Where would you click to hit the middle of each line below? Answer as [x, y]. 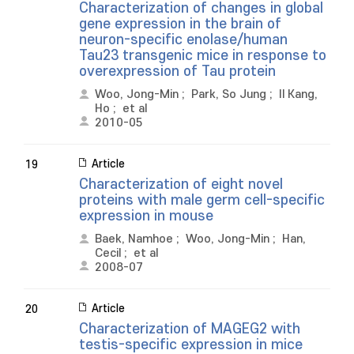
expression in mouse [146, 216]
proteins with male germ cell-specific [202, 200]
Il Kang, [298, 94]
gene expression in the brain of [180, 24]
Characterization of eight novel [181, 185]
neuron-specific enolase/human [183, 40]
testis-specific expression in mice [191, 345]
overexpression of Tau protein [177, 72]
